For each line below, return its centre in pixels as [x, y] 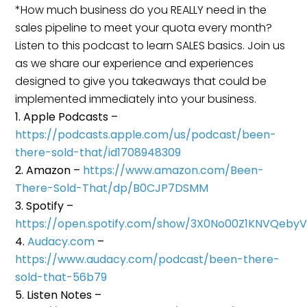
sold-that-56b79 [61, 277]
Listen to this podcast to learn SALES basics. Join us [150, 45]
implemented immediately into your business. [136, 99]
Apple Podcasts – [71, 116]
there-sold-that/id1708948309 [98, 152]
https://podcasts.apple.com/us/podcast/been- [146, 134]
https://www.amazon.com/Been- [174, 170]
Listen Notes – [64, 295]
